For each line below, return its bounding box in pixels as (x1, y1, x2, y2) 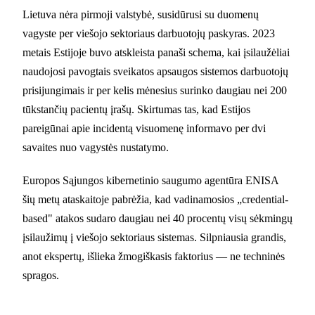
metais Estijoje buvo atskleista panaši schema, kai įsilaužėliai (22, 46, 290, 58)
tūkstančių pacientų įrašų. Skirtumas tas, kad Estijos (22, 103, 250, 115)
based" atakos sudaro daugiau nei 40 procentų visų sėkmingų (22, 212, 292, 224)
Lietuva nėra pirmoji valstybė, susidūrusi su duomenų (22, 8, 259, 20)
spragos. (22, 269, 59, 281)
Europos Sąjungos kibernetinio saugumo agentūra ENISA (22, 174, 278, 186)
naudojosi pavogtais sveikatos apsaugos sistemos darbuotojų (22, 65, 288, 77)
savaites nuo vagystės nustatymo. (22, 141, 169, 153)
